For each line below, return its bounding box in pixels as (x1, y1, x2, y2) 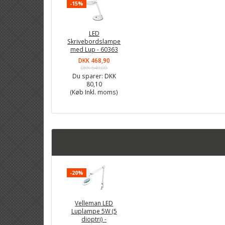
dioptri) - (81, 214, 107, 223)
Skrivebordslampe (67, 37, 121, 46)
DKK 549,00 (80, 64, 108, 72)
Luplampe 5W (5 (71, 206, 117, 215)
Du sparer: (72, 72, 104, 80)
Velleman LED (75, 198, 114, 207)
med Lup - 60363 (70, 45, 118, 54)
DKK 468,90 (78, 56, 110, 65)
